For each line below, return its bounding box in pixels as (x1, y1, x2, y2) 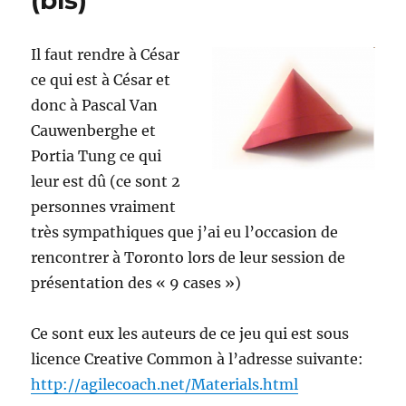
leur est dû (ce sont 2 (31, 172, 181, 191)
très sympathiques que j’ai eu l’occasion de (31, 223, 339, 242)
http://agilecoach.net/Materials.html (31, 375, 299, 394)
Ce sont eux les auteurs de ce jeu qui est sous (31, 324, 350, 343)
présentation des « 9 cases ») (31, 274, 242, 293)
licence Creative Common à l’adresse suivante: (31, 350, 364, 369)
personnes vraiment (31, 198, 177, 217)
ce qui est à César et (31, 71, 171, 90)
